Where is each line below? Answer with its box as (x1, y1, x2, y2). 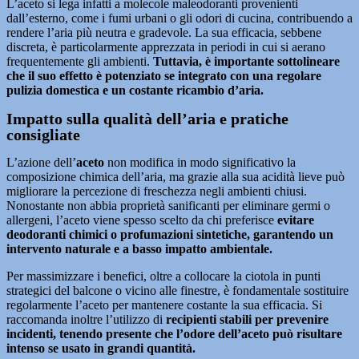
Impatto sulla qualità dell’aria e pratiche (6, 110, 288, 127)
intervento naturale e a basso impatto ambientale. (6, 242, 272, 256)
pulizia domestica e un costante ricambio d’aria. (6, 83, 264, 97)
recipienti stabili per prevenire (166, 313, 329, 326)
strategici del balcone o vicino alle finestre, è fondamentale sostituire (6, 284, 349, 297)
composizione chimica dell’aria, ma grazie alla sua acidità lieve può (6, 170, 345, 184)
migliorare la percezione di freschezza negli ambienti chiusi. (6, 184, 307, 198)
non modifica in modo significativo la (104, 155, 296, 169)
